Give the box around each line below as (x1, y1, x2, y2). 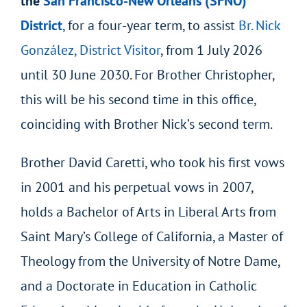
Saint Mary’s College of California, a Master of (20, 227, 283, 245)
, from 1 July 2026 (160, 40, 262, 59)
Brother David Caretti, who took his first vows (20, 153, 284, 171)
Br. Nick (238, 16, 280, 34)
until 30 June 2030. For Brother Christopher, (20, 65, 274, 84)
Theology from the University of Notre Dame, (20, 251, 280, 270)
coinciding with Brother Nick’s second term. (20, 114, 273, 133)
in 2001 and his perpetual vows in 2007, (20, 177, 253, 196)
